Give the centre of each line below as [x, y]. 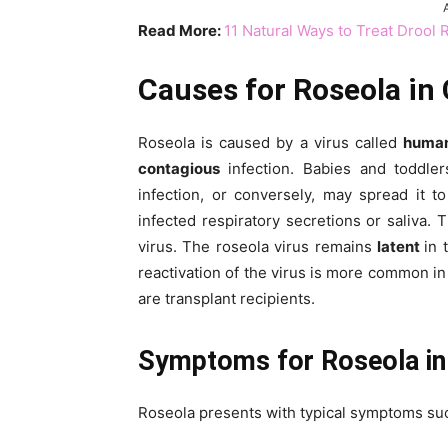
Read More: [181, 30]
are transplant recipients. [226, 299]
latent [400, 247]
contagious [183, 169]
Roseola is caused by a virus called [270, 143]
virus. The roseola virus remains [257, 247]
